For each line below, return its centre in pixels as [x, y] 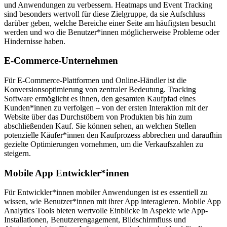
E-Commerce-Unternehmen [61, 61]
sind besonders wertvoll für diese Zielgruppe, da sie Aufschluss [105, 14]
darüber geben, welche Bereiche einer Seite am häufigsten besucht [110, 23]
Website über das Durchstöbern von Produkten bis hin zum [98, 117]
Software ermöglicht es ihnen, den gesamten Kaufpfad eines [100, 98]
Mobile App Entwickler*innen [67, 173]
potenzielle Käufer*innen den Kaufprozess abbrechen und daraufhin [113, 135]
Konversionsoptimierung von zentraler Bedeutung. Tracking [100, 89]
